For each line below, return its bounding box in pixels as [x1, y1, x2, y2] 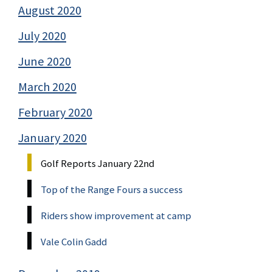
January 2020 [18, 129, 87, 146]
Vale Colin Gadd [41, 234, 107, 248]
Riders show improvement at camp [41, 208, 191, 222]
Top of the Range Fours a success [41, 182, 183, 196]
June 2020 [18, 53, 71, 69]
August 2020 [18, 2, 81, 18]
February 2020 [18, 104, 92, 120]
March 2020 [18, 78, 76, 95]
